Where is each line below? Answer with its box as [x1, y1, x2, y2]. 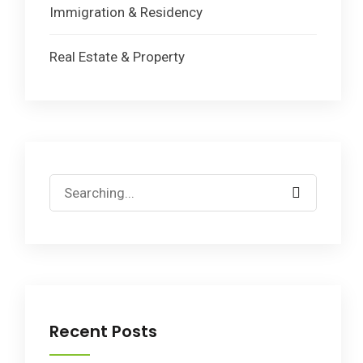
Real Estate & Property [49, 49, 185, 66]
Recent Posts [49, 320, 157, 344]
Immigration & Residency [49, 4, 203, 21]
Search [49, 177, 91, 194]
